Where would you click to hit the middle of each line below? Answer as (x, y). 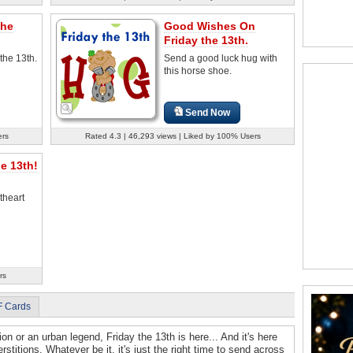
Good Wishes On (210, 26)
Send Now (208, 112)
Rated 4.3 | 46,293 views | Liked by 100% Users (173, 136)
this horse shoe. (198, 71)
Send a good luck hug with (221, 58)
